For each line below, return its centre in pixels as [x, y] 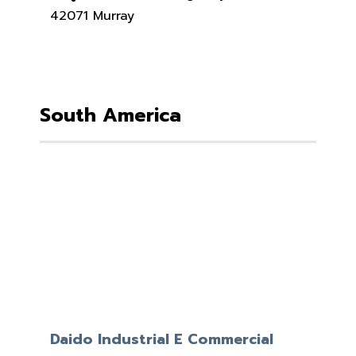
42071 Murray [92, 16]
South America [110, 116]
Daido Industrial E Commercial [161, 340]
